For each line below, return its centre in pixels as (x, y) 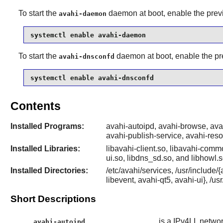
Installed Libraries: (45, 148)
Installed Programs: (47, 126)
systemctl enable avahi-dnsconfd (92, 78)
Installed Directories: (49, 170)
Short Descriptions (53, 199)
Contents (35, 106)
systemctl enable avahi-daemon (88, 35)
